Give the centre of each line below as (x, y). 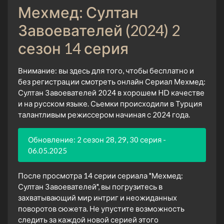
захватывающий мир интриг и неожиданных (97, 197)
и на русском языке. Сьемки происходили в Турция (110, 103)
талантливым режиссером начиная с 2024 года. (104, 114)
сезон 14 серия (73, 48)
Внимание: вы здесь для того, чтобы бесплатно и (106, 70)
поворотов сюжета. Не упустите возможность (101, 208)
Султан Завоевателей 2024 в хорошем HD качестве (111, 92)
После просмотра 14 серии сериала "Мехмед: (100, 175)
